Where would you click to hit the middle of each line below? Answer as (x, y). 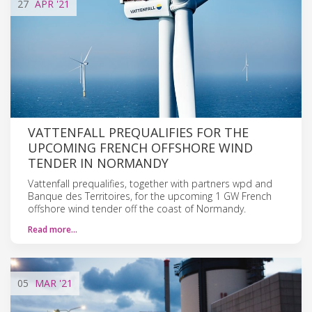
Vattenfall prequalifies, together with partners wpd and (150, 183)
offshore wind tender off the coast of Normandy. (137, 208)
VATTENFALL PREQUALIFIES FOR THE (138, 132)
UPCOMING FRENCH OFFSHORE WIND (140, 147)
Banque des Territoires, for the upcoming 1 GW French (150, 196)
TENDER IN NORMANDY (98, 163)
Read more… (53, 229)
